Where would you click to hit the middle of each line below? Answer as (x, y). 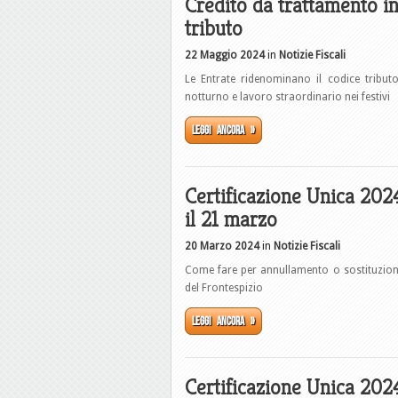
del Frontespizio (224, 288)
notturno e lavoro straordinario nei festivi (287, 97)
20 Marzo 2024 (222, 246)
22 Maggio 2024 (225, 55)
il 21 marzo (231, 219)
